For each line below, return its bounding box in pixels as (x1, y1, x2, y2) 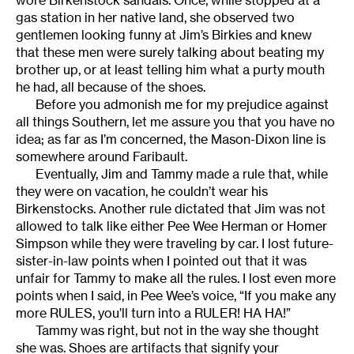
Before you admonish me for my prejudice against (36, 96, 329, 113)
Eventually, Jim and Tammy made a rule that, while (36, 166, 328, 183)
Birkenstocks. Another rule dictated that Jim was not (16, 201, 326, 217)
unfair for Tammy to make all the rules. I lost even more (16, 270, 336, 287)
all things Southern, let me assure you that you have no (16, 114, 335, 130)
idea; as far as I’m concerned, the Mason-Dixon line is (16, 131, 326, 148)
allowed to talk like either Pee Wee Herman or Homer (16, 218, 327, 235)
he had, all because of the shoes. (16, 79, 205, 96)
